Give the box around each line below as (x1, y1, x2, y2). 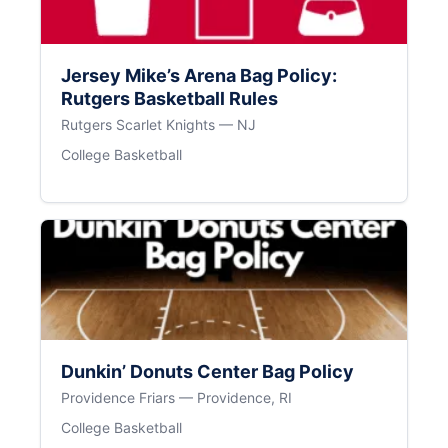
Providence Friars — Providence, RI (61, 388, 292, 406)
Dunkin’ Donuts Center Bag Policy (61, 360, 354, 382)
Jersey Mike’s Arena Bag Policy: (61, 64, 337, 86)
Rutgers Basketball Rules (61, 87, 278, 109)
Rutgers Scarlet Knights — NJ (61, 115, 256, 133)
